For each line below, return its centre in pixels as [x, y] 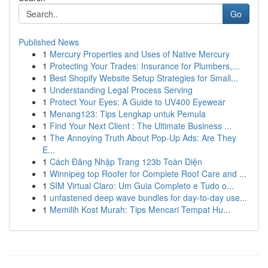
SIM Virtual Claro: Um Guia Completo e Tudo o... [142, 185]
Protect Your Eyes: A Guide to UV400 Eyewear [138, 102]
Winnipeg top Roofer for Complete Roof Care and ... [148, 173]
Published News [49, 42]
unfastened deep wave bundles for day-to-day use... [148, 197]
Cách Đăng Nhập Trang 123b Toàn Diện [126, 162]
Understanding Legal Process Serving [121, 90]
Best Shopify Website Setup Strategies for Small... [144, 78]
